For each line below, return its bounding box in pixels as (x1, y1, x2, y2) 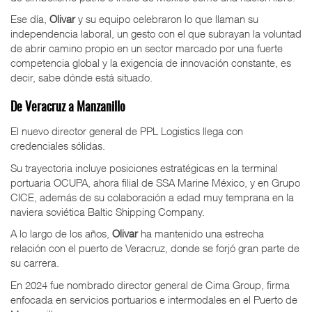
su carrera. (10, 256, 59, 270)
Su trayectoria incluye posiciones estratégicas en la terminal (10, 161, 278, 174)
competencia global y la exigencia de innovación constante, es (10, 56, 291, 70)
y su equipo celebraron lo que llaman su (75, 13, 258, 26)
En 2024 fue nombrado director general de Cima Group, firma (10, 278, 290, 291)
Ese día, (10, 13, 49, 26)
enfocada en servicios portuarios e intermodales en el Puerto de (10, 292, 297, 306)
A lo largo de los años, (10, 227, 112, 240)
